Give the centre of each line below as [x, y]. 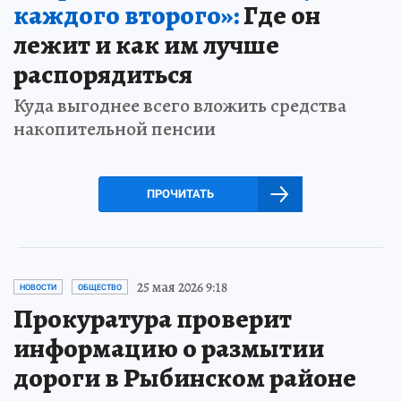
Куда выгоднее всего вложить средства [180, 105]
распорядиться [103, 74]
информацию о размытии [169, 348]
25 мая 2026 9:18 [182, 287]
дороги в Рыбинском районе [185, 377]
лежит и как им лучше [146, 44]
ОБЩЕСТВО [100, 287]
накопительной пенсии [115, 128]
